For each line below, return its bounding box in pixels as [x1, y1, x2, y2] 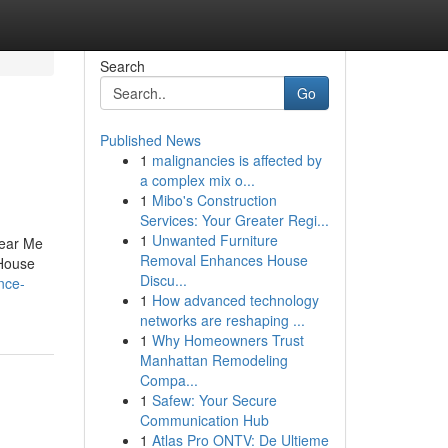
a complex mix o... [139, 170, 255, 190]
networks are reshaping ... [139, 310, 305, 330]
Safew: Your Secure [151, 390, 277, 410]
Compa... [139, 370, 198, 390]
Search [99, 56, 145, 76]
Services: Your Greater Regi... [139, 210, 329, 230]
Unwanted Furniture [151, 230, 278, 250]
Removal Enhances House [139, 250, 308, 270]
